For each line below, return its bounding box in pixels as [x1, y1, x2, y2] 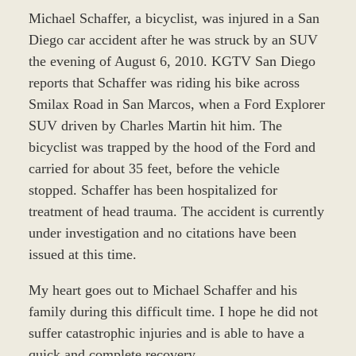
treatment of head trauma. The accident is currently [28, 203, 324, 219]
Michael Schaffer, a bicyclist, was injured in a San [28, 10, 319, 26]
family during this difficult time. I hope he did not [28, 303, 318, 319]
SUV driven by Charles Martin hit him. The [28, 117, 282, 133]
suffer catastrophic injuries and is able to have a [28, 324, 304, 341]
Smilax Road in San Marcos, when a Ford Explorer [28, 95, 325, 112]
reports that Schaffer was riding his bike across [28, 74, 300, 91]
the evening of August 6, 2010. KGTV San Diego [28, 52, 315, 69]
